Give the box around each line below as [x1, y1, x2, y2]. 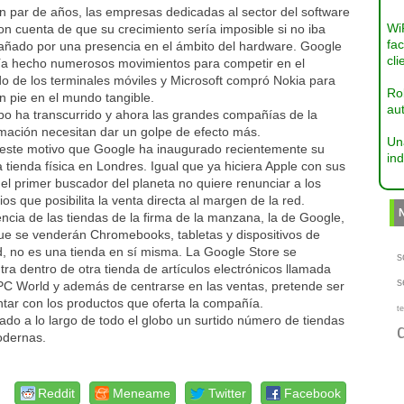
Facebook [284, 386, 342, 400]
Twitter [208, 386, 247, 400]
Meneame [113, 386, 171, 400]
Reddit [38, 386, 76, 400]
